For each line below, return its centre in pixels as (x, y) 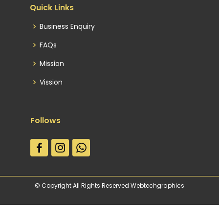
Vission (51, 82)
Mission (52, 64)
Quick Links (52, 8)
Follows (45, 120)
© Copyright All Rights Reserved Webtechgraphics (109, 186)
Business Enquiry (67, 26)
